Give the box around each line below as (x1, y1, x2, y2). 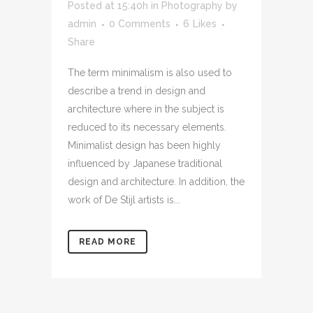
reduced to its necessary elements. (68, 121, 226, 133)
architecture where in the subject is (68, 103, 224, 115)
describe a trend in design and (68, 85, 205, 96)
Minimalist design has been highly (68, 139, 221, 151)
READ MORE (79, 236, 136, 247)
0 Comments (109, 17, 170, 29)
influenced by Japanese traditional (68, 157, 222, 169)
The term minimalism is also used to (68, 66, 232, 78)
